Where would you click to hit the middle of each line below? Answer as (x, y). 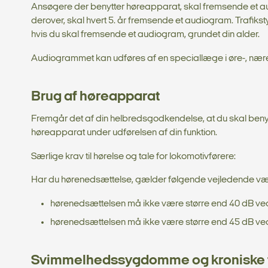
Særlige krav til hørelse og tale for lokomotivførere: (134, 156)
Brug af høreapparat (95, 97)
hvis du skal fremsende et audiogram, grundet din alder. (145, 35)
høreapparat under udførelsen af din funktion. (124, 133)
